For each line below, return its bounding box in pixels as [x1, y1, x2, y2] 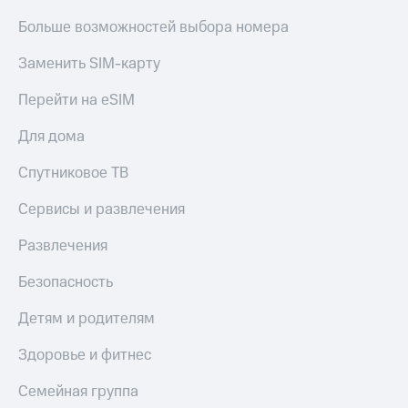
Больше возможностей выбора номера [18, 15, 289, 38]
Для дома [18, 125, 85, 148]
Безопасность [18, 270, 113, 293]
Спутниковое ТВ [18, 161, 128, 184]
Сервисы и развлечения [18, 198, 185, 220]
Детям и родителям [18, 307, 155, 330]
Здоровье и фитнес [18, 343, 151, 366]
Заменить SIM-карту [18, 52, 160, 75]
